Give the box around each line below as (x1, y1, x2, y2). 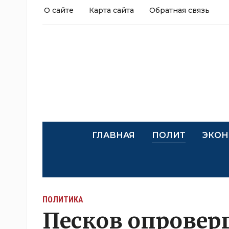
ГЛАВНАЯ (91, 130, 135, 140)
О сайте (44, 6, 74, 15)
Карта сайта (89, 6, 134, 15)
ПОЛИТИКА (42, 195, 83, 204)
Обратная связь (149, 6, 210, 15)
